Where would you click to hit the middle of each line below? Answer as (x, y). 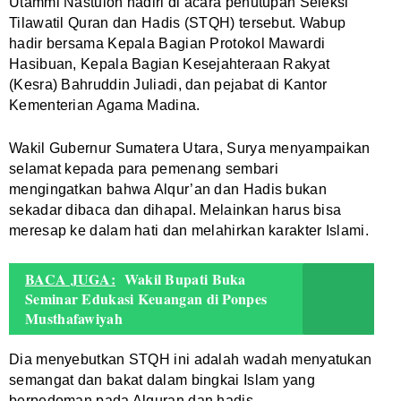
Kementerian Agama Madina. (105, 105)
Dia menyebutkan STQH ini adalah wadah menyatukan (191, 359)
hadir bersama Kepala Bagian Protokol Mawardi (167, 43)
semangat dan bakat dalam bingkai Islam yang (162, 380)
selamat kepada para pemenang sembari (144, 168)
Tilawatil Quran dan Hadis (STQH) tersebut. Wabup (178, 22)
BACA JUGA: (70, 278)
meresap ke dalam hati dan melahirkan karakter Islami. (189, 230)
